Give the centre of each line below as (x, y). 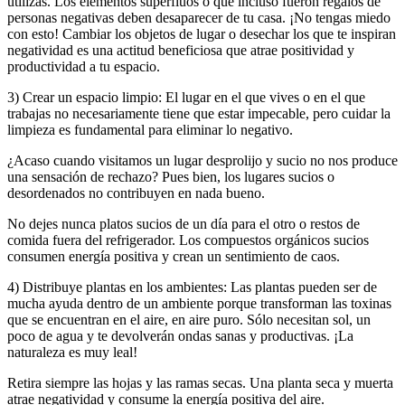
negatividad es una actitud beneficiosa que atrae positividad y (181, 50)
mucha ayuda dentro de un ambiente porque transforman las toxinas (199, 303)
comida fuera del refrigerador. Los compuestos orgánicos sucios (188, 240)
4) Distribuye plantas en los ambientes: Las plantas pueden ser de (192, 287)
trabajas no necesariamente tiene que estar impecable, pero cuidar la (199, 113)
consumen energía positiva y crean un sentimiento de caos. (174, 256)
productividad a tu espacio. (84, 66)
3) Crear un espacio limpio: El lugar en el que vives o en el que (186, 97)
